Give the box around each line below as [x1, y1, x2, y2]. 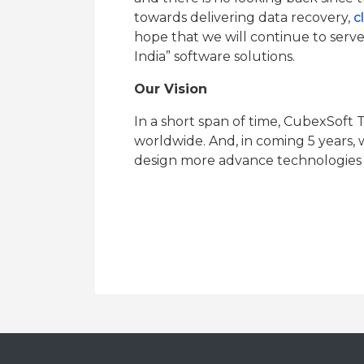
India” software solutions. [134, 49, 295, 64]
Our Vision [134, 81, 207, 97]
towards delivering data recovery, [134, 10, 353, 25]
